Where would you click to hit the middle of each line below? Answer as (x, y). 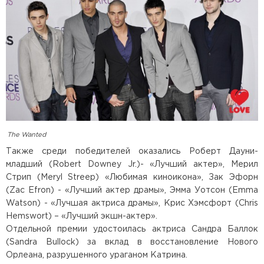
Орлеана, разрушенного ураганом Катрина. (97, 255)
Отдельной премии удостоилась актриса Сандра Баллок (132, 229)
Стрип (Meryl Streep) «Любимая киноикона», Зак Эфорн (132, 177)
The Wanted (27, 135)
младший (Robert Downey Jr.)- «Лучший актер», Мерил (132, 164)
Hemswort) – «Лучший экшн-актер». (82, 216)
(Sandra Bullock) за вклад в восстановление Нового (132, 242)
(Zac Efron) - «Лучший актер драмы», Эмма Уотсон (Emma (132, 190)
